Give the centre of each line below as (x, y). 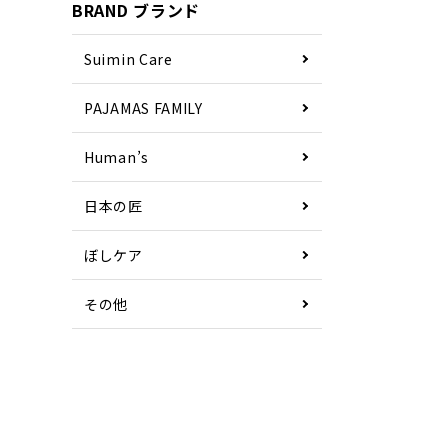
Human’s (116, 157)
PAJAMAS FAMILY (143, 108)
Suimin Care (128, 59)
